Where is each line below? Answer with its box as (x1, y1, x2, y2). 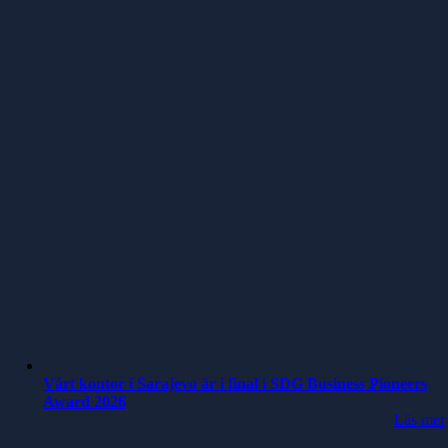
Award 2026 (43, 393, 126, 410)
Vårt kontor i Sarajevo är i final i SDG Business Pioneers (43, 375, 427, 392)
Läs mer (394, 411, 445, 428)
